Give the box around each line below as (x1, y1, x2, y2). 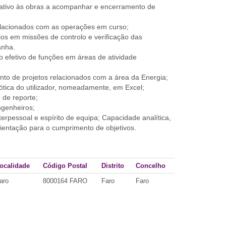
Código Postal (43, 162, 87, 169)
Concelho (136, 162, 165, 169)
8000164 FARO (43, 177, 87, 185)
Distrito (101, 162, 124, 169)
